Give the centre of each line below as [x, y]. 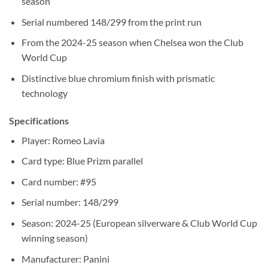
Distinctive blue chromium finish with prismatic [118, 78]
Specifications [39, 120]
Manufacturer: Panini [65, 258]
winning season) [54, 238]
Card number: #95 [59, 181]
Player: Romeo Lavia [63, 140]
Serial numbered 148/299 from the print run [111, 22]
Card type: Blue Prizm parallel [82, 161]
